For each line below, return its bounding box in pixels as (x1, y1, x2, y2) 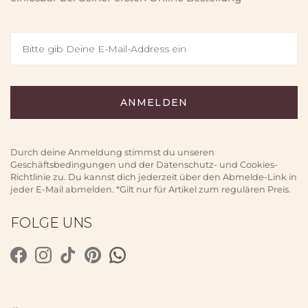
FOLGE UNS (10, 214, 92, 231)
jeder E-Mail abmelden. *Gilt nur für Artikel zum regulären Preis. (10, 184, 291, 195)
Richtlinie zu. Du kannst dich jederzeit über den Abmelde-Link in (10, 172, 297, 182)
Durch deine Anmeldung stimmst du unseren (10, 147, 214, 157)
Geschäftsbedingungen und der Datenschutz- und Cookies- (10, 159, 278, 170)
